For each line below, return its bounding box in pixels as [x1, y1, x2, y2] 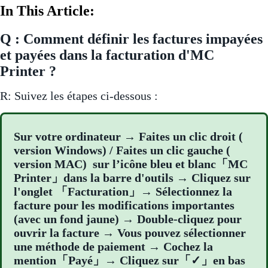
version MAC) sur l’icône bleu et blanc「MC [14, 157, 248, 170]
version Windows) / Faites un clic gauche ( [14, 143, 230, 157]
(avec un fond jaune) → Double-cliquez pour [14, 212, 242, 226]
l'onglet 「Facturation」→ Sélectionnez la [14, 184, 232, 198]
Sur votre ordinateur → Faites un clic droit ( [14, 129, 243, 143]
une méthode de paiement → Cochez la [14, 239, 213, 253]
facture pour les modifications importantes [14, 198, 234, 212]
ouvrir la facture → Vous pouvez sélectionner [14, 226, 246, 239]
